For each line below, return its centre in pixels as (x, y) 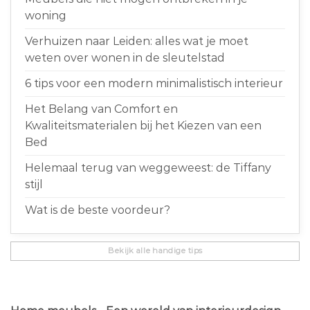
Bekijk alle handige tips (155, 251)
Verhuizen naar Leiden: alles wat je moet (137, 41)
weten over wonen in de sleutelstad (125, 57)
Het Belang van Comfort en (101, 109)
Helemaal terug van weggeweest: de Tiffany (148, 167)
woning (46, 15)
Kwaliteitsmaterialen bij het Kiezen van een (143, 125)
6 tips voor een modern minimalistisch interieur (154, 83)
